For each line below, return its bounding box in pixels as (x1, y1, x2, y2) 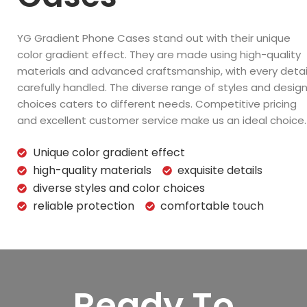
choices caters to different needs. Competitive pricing (17, 96, 297, 111)
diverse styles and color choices (32, 180, 205, 197)
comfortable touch (160, 198, 264, 214)
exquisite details (177, 162, 262, 179)
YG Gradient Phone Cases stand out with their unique (17, 30, 291, 45)
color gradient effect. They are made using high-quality (17, 47, 301, 62)
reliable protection (32, 198, 134, 214)
